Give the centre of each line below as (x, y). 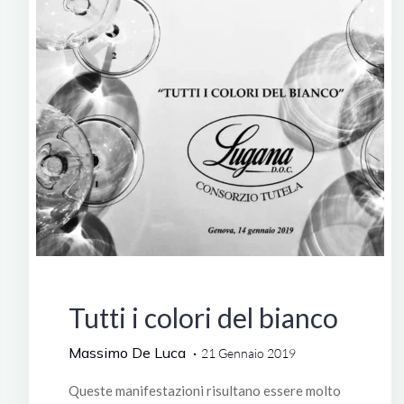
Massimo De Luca (127, 352)
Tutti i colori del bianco (203, 317)
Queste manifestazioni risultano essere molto (204, 390)
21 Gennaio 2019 (248, 353)
